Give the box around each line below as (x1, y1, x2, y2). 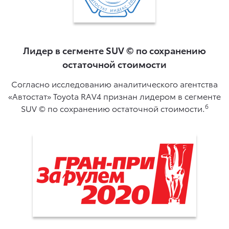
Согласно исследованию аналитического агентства (11, 77, 218, 89)
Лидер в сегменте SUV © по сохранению (23, 43, 206, 57)
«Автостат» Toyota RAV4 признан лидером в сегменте (8, 89, 221, 102)
